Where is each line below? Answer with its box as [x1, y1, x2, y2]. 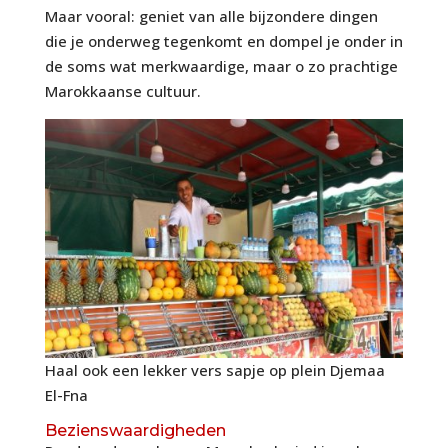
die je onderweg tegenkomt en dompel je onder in [44, 30, 403, 51]
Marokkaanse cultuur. [44, 80, 201, 101]
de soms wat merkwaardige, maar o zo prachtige [44, 55, 398, 76]
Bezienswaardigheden [44, 420, 226, 440]
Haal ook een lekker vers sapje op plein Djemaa [44, 359, 385, 380]
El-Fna [44, 384, 88, 405]
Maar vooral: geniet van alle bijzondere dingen [44, 5, 378, 26]
